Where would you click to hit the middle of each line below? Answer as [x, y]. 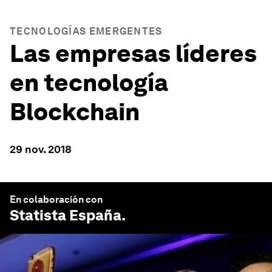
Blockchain [75, 112]
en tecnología [89, 83]
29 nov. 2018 [41, 149]
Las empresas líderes [133, 53]
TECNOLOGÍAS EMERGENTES [86, 31]
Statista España [66, 215]
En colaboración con [56, 199]
